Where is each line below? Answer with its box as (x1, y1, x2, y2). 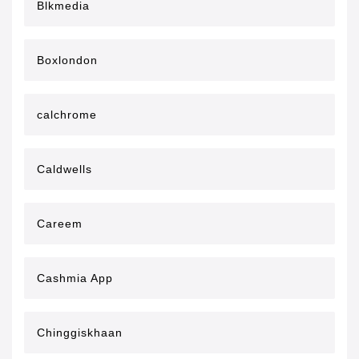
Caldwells (37, 163, 92, 175)
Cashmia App (37, 272, 113, 284)
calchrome (37, 108, 97, 121)
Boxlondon (37, 54, 98, 67)
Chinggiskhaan (37, 326, 123, 339)
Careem (37, 217, 83, 230)
